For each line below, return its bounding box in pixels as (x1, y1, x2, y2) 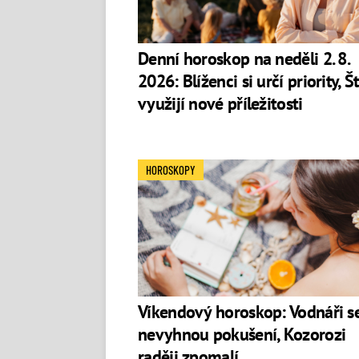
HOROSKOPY (146, 163, 196, 177)
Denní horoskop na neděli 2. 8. (138, 47, 349, 70)
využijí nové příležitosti (138, 92, 303, 115)
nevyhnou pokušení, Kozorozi (138, 323, 346, 346)
